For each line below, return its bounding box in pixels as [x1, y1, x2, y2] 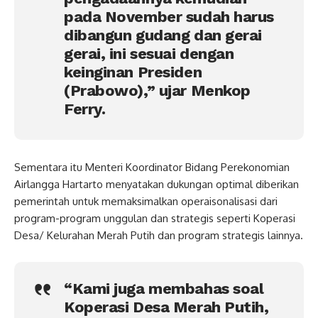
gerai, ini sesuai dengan [64, 45, 234, 63]
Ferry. [64, 100, 106, 119]
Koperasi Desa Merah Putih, [64, 297, 269, 316]
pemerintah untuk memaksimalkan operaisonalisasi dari [14, 194, 278, 208]
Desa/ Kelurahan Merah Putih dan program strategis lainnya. [14, 228, 303, 242]
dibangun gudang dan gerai [64, 26, 262, 45]
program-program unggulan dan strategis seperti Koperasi [14, 211, 295, 225]
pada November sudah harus [64, 8, 274, 26]
